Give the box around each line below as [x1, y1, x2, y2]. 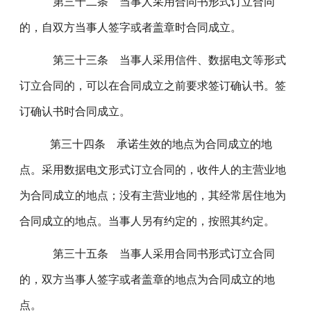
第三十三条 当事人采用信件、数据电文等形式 [33, 54, 287, 66]
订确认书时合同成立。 [19, 106, 131, 117]
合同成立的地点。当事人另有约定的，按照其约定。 [19, 215, 276, 227]
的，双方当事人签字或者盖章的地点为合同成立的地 [19, 274, 276, 285]
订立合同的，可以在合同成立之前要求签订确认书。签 [19, 80, 287, 92]
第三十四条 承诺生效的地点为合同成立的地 [33, 138, 273, 150]
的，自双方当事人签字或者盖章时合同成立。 [19, 22, 242, 33]
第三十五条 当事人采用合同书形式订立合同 [33, 248, 276, 260]
